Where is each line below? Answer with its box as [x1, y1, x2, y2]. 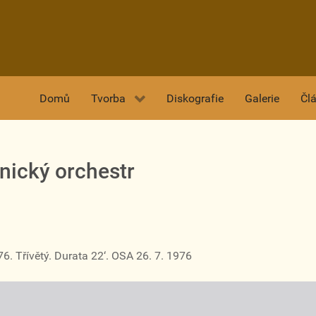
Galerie [245, 92, 279, 106]
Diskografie [166, 92, 224, 106]
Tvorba [91, 92, 126, 106]
